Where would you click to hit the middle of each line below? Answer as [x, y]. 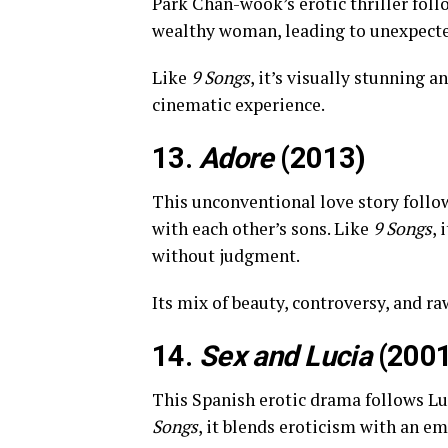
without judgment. [226, 255]
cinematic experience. [238, 104]
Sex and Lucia [285, 356]
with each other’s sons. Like [262, 228]
